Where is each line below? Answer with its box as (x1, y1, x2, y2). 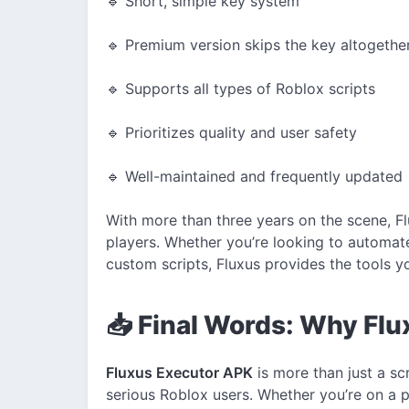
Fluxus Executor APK (106, 362, 253, 382)
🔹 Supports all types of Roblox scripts (106, 79, 375, 98)
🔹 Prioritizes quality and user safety (106, 122, 357, 142)
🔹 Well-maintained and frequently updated (106, 166, 403, 185)
